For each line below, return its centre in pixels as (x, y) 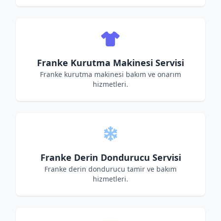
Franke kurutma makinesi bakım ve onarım (110, 74)
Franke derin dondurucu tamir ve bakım (110, 169)
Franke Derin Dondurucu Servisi (110, 157)
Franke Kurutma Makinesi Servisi (110, 63)
